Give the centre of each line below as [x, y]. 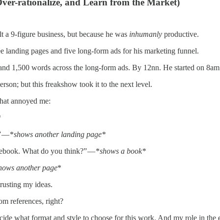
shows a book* [123, 151]
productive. [180, 34]
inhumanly [146, 34]
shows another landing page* [60, 135]
